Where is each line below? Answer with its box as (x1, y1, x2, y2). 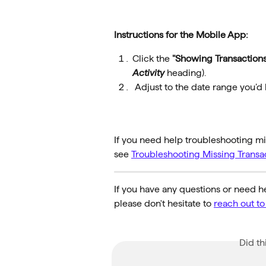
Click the (132, 53, 172, 64)
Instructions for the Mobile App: (114, 29, 248, 40)
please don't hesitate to (114, 198, 214, 209)
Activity (132, 68, 164, 78)
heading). (164, 68, 206, 78)
